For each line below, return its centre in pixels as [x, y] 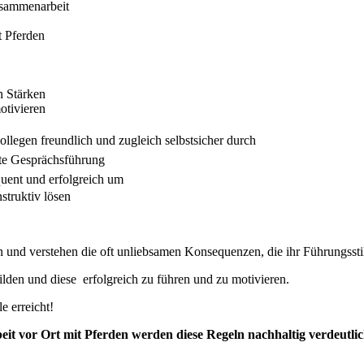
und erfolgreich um [76, 180]
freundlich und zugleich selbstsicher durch [148, 141]
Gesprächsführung [59, 160]
